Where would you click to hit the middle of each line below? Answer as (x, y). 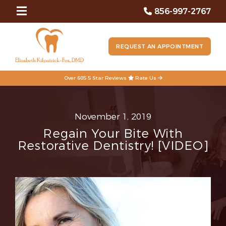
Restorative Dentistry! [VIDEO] (113, 146)
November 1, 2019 (113, 117)
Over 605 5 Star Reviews (96, 78)
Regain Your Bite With (113, 134)
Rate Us (146, 78)
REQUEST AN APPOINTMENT (160, 47)
